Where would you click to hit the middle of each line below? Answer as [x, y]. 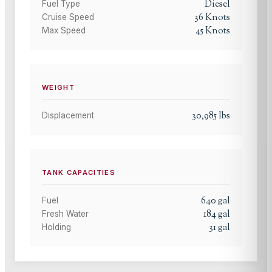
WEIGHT [59, 88]
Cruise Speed [68, 17]
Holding [56, 227]
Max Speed [64, 30]
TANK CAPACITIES [79, 173]
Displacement [68, 116]
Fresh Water [65, 214]
